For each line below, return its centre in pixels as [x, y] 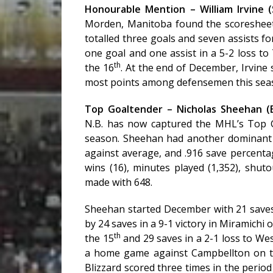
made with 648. [119, 183]
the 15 [99, 239]
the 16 [99, 68]
